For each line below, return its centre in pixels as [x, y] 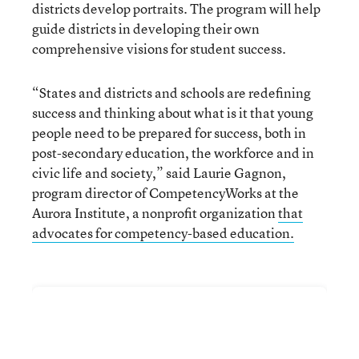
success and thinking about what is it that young [173, 112]
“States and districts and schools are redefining [171, 92]
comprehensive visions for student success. [159, 48]
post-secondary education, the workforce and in [173, 152]
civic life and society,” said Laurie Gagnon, [159, 172]
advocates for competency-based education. [163, 232]
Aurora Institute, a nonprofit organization [155, 212]
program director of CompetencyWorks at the [165, 192]
